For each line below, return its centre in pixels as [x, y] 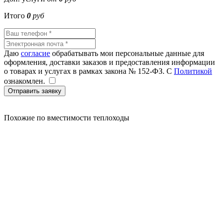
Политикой [193, 71]
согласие [35, 53]
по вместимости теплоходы [83, 117]
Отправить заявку [35, 91]
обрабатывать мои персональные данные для [127, 53]
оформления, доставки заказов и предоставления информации [110, 62]
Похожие [20, 117]
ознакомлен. [25, 81]
